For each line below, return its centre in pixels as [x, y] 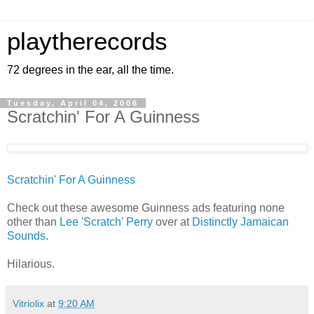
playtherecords [87, 41]
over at [172, 221]
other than [33, 221]
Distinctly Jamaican [240, 221]
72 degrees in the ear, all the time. [90, 70]
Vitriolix [28, 303]
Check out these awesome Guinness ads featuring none [146, 207]
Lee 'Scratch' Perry [106, 221]
